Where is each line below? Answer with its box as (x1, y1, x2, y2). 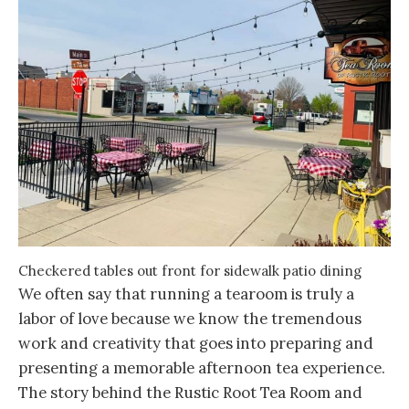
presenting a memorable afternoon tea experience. (18, 358, 385, 379)
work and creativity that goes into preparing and (18, 333, 373, 354)
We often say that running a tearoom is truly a (18, 284, 354, 305)
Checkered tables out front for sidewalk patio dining (18, 262, 362, 280)
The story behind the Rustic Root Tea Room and (18, 383, 362, 404)
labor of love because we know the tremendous (18, 309, 362, 330)
